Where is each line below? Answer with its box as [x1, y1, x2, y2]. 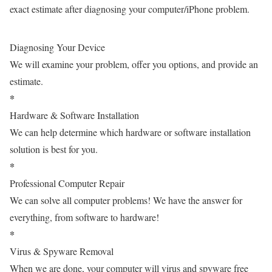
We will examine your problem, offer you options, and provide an [10, 57, 258, 70]
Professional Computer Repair [10, 176, 124, 189]
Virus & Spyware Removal [10, 244, 114, 257]
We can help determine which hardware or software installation [10, 125, 251, 138]
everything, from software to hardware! [10, 210, 159, 223]
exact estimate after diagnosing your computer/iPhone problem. [10, 2, 250, 15]
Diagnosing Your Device [10, 40, 105, 53]
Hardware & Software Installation [10, 108, 139, 121]
